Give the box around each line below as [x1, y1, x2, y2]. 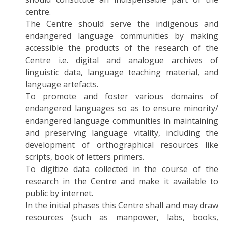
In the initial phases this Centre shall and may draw [25, 200, 218, 211]
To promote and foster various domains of [25, 91, 218, 102]
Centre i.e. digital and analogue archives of [25, 54, 218, 66]
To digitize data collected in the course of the [25, 163, 218, 175]
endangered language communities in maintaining [25, 115, 218, 126]
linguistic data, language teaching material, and [25, 67, 218, 78]
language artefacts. [25, 79, 98, 90]
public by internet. [25, 188, 93, 199]
